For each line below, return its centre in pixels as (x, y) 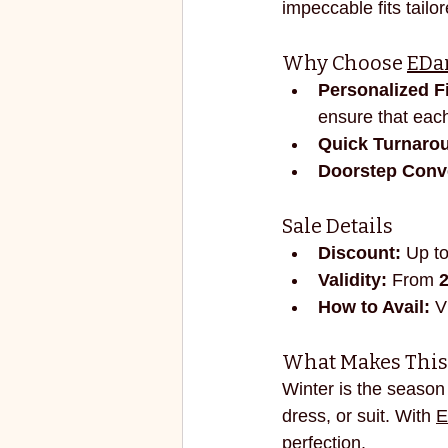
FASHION (394, 28)
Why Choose (344, 62)
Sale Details (337, 225)
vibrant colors (264, 108)
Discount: (359, 252)
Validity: (352, 279)
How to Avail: (374, 306)
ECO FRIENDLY (273, 28)
